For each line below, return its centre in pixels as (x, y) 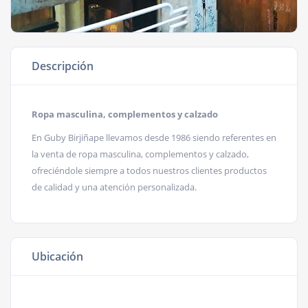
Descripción (63, 66)
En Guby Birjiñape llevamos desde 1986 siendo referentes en (154, 137)
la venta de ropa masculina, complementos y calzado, (140, 154)
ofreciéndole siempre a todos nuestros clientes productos (149, 170)
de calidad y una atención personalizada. (114, 187)
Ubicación (57, 256)
